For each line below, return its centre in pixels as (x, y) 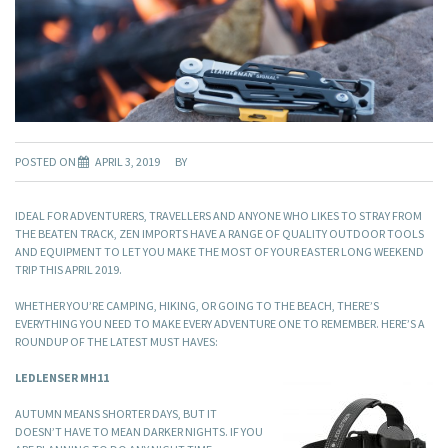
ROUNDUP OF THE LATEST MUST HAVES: (116, 342)
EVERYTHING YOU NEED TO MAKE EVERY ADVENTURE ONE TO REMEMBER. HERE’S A (220, 324)
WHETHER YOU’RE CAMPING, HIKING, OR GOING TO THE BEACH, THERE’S (197, 306)
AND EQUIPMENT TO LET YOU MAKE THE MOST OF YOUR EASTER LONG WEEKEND (219, 252)
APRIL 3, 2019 (127, 162)
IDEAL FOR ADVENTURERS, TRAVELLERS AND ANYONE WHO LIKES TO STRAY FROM (218, 216)
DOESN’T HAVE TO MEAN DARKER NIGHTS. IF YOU (139, 432)
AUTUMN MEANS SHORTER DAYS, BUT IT (116, 414)
